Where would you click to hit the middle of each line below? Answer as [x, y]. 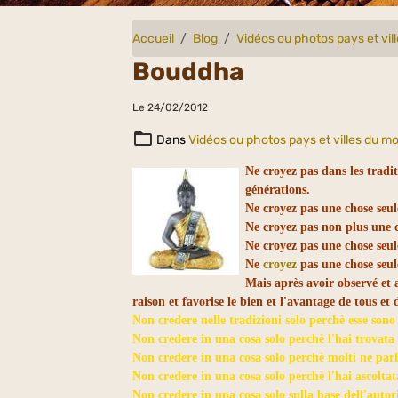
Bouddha [189, 72]
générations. [280, 190]
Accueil [154, 38]
